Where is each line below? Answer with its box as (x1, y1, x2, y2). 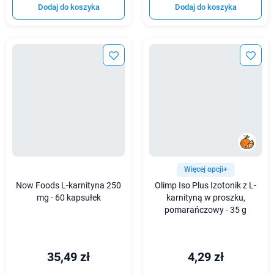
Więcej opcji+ (183, 165, 228, 174)
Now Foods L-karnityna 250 (16, 180, 121, 191)
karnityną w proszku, (166, 192, 245, 203)
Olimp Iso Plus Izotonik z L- (155, 180, 256, 191)
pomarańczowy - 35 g (165, 204, 246, 215)
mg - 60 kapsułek (36, 192, 101, 203)
